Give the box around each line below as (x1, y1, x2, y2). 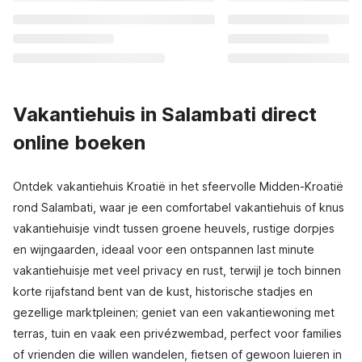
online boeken (13, 131, 145, 154)
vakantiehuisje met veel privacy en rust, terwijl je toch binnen (13, 263, 341, 277)
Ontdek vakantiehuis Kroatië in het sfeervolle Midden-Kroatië (13, 179, 343, 193)
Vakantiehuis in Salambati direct (13, 103, 317, 126)
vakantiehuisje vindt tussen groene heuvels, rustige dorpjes (13, 221, 335, 235)
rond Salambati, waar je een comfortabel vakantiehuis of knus (13, 200, 344, 214)
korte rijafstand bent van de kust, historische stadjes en (13, 284, 313, 298)
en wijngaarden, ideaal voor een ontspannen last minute (13, 242, 314, 256)
